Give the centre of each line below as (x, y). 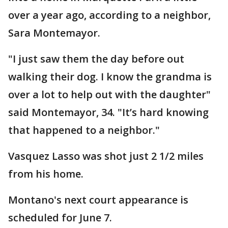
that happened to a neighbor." (84, 130)
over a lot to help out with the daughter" (109, 94)
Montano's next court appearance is (98, 200)
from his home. (47, 174)
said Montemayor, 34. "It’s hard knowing (108, 112)
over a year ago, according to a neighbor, (109, 15)
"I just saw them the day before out (96, 59)
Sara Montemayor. (54, 33)
